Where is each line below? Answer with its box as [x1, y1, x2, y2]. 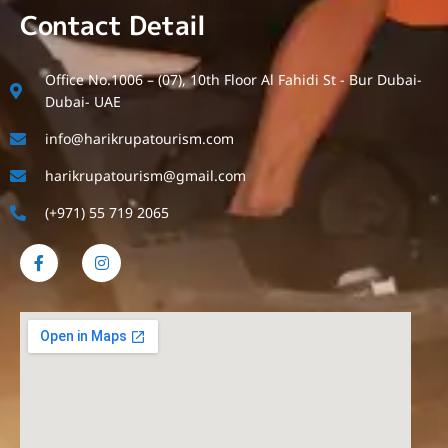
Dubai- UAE [45, 91, 121, 111]
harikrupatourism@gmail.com [45, 165, 246, 185]
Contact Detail [20, 6, 205, 43]
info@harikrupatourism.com [45, 128, 234, 148]
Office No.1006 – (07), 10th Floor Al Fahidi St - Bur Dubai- [45, 69, 422, 89]
